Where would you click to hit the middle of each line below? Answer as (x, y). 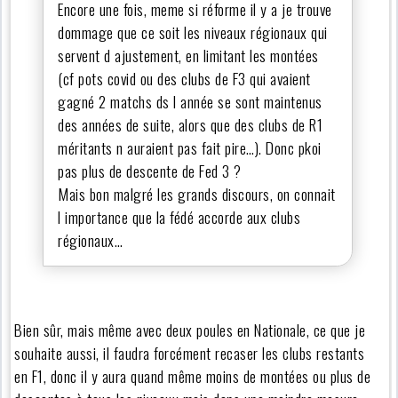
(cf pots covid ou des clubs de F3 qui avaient (184, 79)
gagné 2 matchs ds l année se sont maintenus (190, 102)
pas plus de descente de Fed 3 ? (150, 171)
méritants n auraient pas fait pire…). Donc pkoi (190, 148)
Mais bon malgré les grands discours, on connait (197, 194)
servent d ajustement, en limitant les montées (188, 56)
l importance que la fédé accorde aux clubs (179, 217)
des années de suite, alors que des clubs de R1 (191, 125)
